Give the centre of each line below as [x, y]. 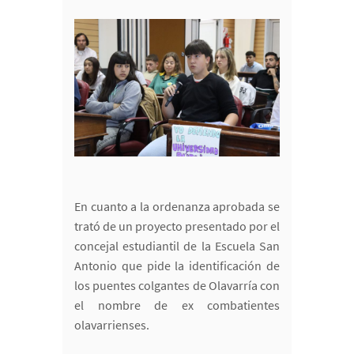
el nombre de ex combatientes [177, 305]
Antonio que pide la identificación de [177, 265]
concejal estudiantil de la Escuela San [177, 245]
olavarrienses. [112, 324]
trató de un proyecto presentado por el [177, 226]
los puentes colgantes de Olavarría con [177, 285]
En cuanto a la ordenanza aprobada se [177, 206]
